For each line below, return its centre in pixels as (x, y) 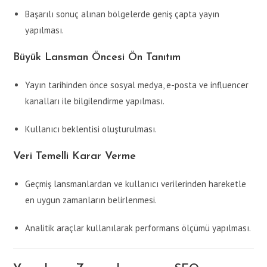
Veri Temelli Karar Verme (75, 157)
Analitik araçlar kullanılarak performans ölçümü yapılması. (138, 228)
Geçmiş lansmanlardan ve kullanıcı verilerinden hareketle (136, 184)
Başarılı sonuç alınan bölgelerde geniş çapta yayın (122, 14)
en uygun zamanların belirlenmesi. (91, 200)
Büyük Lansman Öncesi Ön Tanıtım (97, 58)
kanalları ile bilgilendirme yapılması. (95, 101)
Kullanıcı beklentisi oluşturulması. (91, 129)
